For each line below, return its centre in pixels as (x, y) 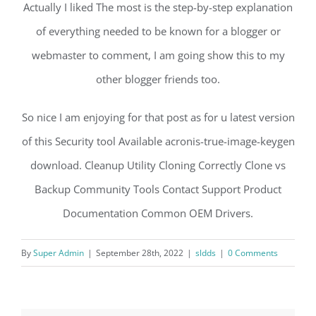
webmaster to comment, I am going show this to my (158, 55)
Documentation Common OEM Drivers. (158, 213)
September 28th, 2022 (140, 253)
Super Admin (59, 253)
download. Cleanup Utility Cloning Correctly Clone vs (158, 165)
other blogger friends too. (158, 79)
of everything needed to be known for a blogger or (158, 31)
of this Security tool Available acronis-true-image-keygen (158, 141)
